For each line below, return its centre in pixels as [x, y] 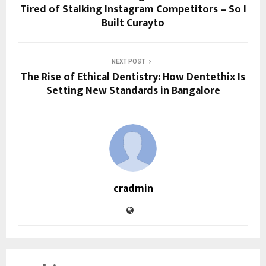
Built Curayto [133, 23]
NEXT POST [128, 62]
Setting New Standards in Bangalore [133, 91]
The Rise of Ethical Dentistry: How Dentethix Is [133, 77]
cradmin [133, 189]
